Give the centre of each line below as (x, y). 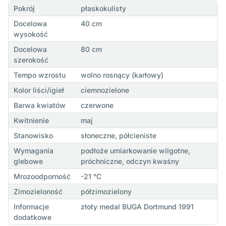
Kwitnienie (31, 120)
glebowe (28, 161)
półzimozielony (106, 191)
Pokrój (24, 8)
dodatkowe (32, 217)
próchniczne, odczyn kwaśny (130, 161)
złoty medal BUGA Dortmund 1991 (137, 206)
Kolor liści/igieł (39, 90)
